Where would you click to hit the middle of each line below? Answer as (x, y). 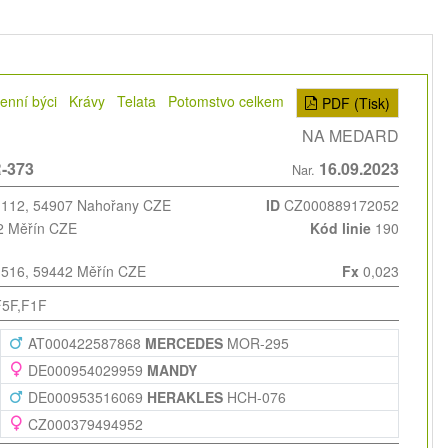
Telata (137, 100)
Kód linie (341, 227)
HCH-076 (254, 396)
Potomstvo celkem (226, 100)
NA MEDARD (351, 135)
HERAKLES (184, 396)
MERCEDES (183, 342)
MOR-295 (255, 342)
